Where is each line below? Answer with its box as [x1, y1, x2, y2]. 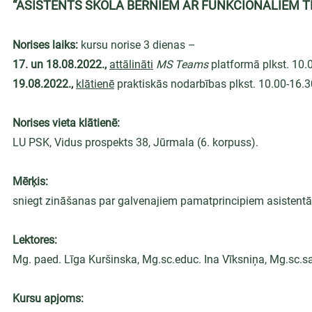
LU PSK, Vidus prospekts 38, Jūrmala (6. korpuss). [13, 136, 258, 149]
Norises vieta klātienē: [13, 116, 120, 130]
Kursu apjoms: [13, 292, 84, 305]
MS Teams [156, 58, 208, 71]
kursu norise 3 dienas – [81, 38, 196, 52]
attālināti [109, 58, 153, 71]
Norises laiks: [13, 38, 81, 52]
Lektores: [13, 233, 57, 247]
